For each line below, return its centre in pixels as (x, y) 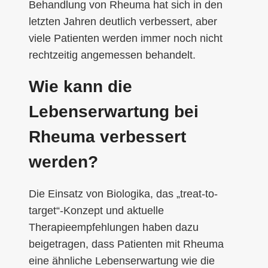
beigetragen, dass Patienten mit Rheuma (126, 244)
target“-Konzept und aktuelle (96, 210)
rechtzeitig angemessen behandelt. (112, 55)
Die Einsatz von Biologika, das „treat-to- (123, 194)
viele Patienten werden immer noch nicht (126, 38)
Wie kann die (80, 86)
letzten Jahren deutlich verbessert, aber (123, 21)
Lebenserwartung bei (114, 111)
